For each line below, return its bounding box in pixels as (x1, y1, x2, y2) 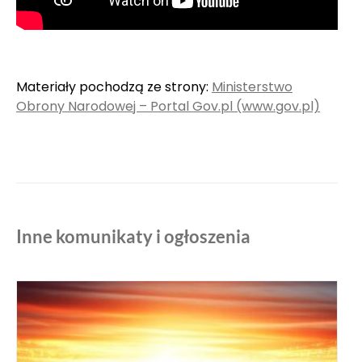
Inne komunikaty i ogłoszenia (16, 225, 250, 247)
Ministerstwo (212, 78, 293, 97)
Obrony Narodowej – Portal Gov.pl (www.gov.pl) (16, 97, 320, 116)
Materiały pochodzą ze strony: (16, 78, 212, 97)
